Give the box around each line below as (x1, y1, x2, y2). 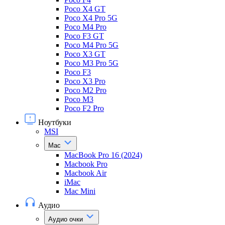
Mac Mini (64, 187, 95, 195)
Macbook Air (64, 169, 106, 177)
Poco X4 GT (64, 5, 105, 13)
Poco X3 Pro (64, 77, 105, 85)
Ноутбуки (36, 118, 71, 127)
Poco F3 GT (64, 32, 104, 40)
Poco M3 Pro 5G (64, 59, 119, 67)
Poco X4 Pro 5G (64, 14, 118, 22)
